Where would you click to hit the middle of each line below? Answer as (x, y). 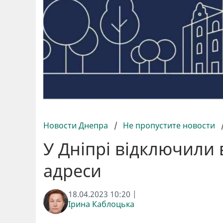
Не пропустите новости (169, 125)
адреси (72, 170)
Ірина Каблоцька (101, 204)
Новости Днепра (77, 125)
